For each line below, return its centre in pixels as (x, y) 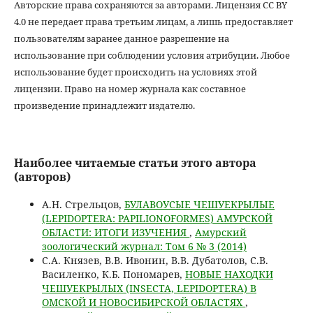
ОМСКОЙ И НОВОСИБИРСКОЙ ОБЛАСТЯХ (143, 302)
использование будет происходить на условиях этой (135, 72)
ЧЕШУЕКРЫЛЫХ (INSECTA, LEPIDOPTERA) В (149, 288)
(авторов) (42, 176)
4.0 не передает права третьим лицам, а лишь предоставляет (153, 21)
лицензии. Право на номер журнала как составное (130, 88)
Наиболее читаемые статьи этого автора (135, 162)
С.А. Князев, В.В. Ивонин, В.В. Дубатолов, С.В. (155, 260)
